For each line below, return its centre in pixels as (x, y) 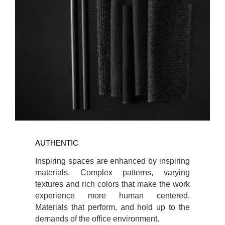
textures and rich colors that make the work (113, 184)
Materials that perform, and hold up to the (113, 207)
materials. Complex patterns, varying (113, 172)
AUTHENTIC (57, 143)
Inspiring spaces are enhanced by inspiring (113, 161)
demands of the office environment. (97, 218)
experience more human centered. (113, 195)
